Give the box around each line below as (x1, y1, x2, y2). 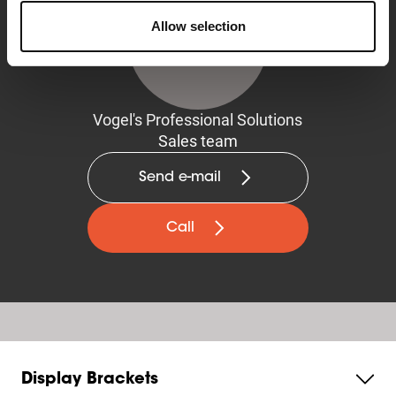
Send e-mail (139, 171, 222, 185)
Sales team (157, 132, 238, 150)
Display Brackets (21, 372, 158, 388)
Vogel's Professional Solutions (93, 110, 303, 129)
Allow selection (150, 18, 246, 34)
